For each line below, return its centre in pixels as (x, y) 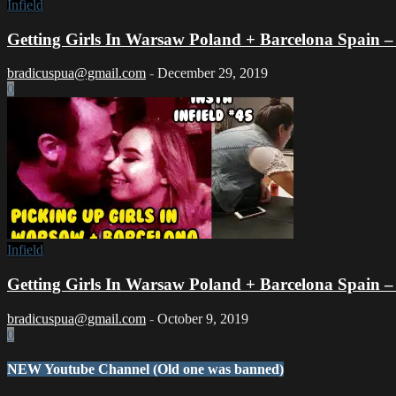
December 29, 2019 (213, 73)
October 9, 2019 (203, 318)
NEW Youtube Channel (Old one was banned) (145, 369)
